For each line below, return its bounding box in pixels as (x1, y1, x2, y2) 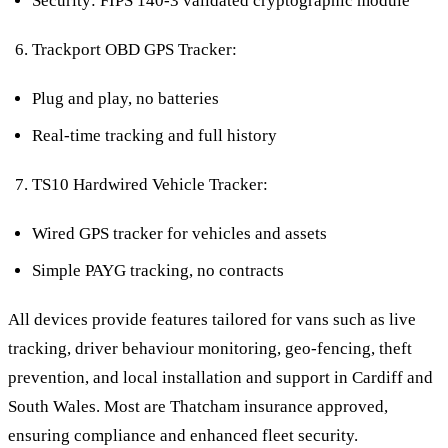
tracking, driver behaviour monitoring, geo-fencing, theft (8, 338, 412, 358)
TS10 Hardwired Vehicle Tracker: (32, 174, 268, 194)
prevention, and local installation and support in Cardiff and (8, 367, 433, 387)
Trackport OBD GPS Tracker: (32, 39, 237, 59)
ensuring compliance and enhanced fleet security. (8, 425, 358, 445)
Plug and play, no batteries (32, 88, 219, 108)
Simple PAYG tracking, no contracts (32, 260, 284, 280)
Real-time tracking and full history (32, 125, 277, 145)
